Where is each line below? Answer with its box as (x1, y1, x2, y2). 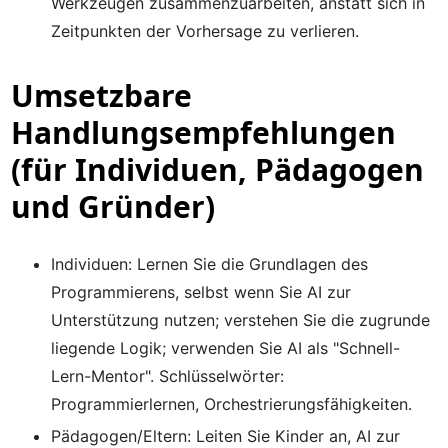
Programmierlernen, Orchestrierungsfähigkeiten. (51, 394, 413, 414)
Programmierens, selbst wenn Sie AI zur (51, 282, 352, 302)
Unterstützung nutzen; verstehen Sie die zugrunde (51, 310, 431, 330)
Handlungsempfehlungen (11, 112, 397, 153)
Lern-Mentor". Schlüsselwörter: (51, 366, 285, 386)
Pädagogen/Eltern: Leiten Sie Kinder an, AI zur (51, 426, 401, 446)
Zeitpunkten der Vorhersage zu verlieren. (51, 21, 360, 41)
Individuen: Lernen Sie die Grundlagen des (51, 254, 369, 274)
